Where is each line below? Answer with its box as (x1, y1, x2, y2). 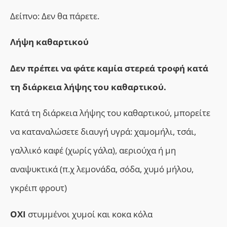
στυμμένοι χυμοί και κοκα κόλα (28, 208, 153, 220)
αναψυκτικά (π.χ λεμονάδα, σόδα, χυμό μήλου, (10, 163, 194, 175)
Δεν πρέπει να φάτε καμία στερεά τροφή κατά (10, 62, 208, 74)
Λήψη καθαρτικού (10, 36, 89, 48)
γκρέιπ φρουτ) (10, 182, 67, 194)
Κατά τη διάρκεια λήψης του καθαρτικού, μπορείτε (10, 107, 210, 119)
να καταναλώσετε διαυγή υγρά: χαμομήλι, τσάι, (10, 126, 196, 138)
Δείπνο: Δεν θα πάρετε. (10, 10, 99, 22)
